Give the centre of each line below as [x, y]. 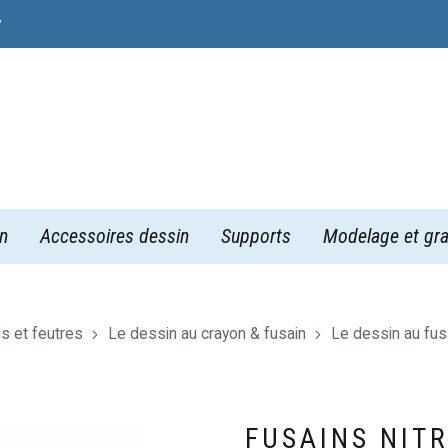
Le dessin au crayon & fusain [207, 333]
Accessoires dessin [114, 236]
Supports [256, 236]
